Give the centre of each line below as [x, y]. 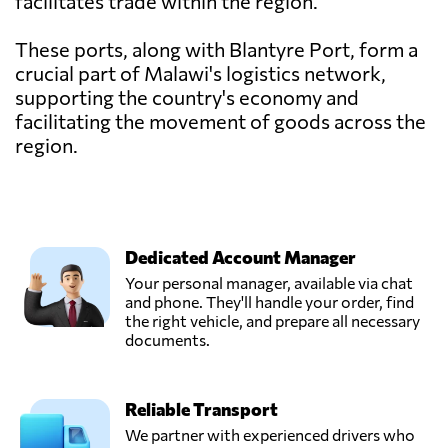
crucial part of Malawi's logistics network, [200, 73]
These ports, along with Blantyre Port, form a [216, 49]
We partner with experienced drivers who [270, 435]
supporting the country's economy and [187, 97]
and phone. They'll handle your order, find [269, 302]
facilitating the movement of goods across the [220, 121]
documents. [167, 340]
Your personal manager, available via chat [269, 283]
